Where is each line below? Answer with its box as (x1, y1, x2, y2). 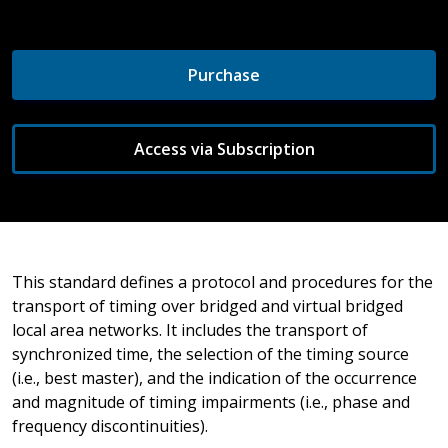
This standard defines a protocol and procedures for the (12, 270, 433, 293)
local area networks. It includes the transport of (12, 318, 368, 341)
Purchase (188, 63, 260, 86)
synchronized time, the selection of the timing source (12, 342, 409, 365)
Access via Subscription (133, 137, 315, 160)
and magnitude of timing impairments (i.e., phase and (12, 390, 410, 413)
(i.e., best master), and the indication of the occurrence (12, 366, 417, 389)
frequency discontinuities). (12, 414, 208, 437)
